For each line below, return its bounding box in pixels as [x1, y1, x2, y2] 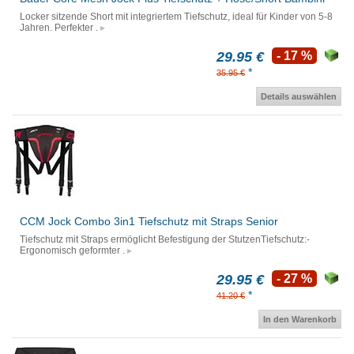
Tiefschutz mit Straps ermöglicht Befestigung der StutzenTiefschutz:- [20, 234, 310, 246]
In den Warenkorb [263, 314, 337, 325]
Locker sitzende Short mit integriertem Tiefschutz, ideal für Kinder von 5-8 [20, 11, 333, 23]
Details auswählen [261, 92, 337, 102]
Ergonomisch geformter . [20, 245, 125, 257]
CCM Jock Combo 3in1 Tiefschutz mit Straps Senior [20, 215, 278, 228]
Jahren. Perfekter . [20, 22, 98, 34]
